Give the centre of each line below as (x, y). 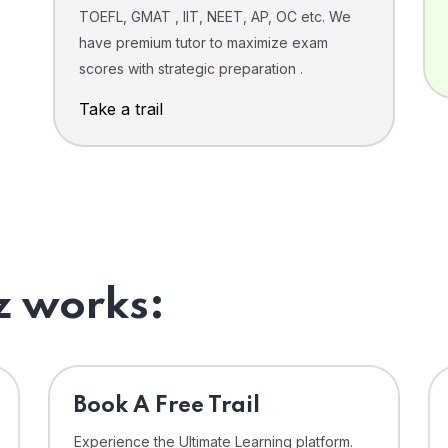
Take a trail (121, 109)
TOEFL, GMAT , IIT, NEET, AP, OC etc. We (215, 17)
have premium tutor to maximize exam (203, 43)
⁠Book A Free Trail (167, 406)
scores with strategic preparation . (191, 69)
